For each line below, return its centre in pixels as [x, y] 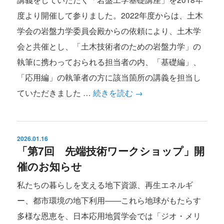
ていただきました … [55, 92]
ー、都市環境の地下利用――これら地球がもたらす [109, 200]
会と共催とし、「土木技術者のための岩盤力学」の [109, 46]
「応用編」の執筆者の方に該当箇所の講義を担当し [109, 77]
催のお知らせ [50, 166]
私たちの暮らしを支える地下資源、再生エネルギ [105, 185]
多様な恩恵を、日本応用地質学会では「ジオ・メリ [109, 216]
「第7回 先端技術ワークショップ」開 [111, 151]
